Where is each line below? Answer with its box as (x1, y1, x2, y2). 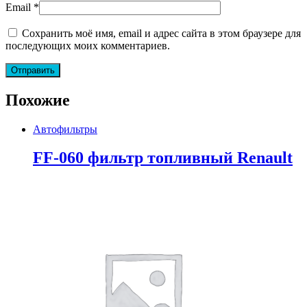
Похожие (5, 90, 70, 109)
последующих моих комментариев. (5, 39, 170, 51)
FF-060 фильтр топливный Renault (33, 149, 293, 167)
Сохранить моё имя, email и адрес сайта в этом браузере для (22, 27, 301, 39)
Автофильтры (33, 123, 97, 135)
